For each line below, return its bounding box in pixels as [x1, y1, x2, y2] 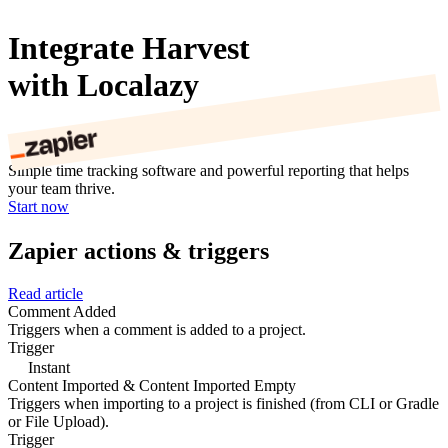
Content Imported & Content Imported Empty [8, 376, 296, 394]
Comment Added [8, 302, 116, 320]
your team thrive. [8, 180, 115, 198]
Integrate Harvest [8, 29, 250, 66]
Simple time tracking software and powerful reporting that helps [8, 162, 409, 180]
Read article [8, 284, 83, 302]
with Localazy [8, 66, 199, 103]
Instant [24, 358, 70, 376]
